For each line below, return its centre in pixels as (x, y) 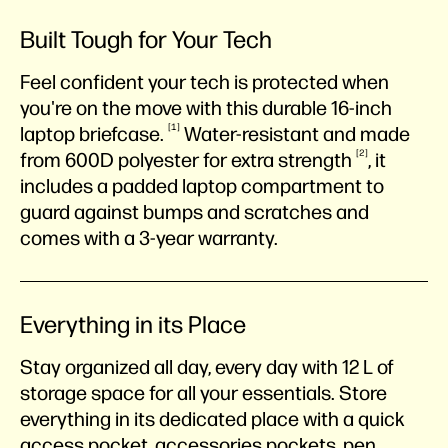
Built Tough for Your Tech (146, 39)
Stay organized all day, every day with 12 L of (207, 367)
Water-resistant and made (295, 134)
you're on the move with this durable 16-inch (206, 108)
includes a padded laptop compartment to (202, 186)
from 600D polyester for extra (149, 160)
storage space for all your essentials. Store (203, 393)
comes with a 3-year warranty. (149, 238)
